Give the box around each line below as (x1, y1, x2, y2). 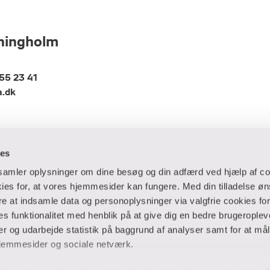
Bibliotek (145, 233, 177, 243)
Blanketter (145, 249, 183, 259)
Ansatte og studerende (145, 209, 260, 222)
